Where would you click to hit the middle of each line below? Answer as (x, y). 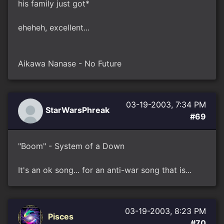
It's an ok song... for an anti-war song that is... (105, 170)
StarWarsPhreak (77, 110)
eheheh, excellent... (54, 27)
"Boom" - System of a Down (71, 146)
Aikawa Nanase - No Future (70, 63)
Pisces (61, 217)
